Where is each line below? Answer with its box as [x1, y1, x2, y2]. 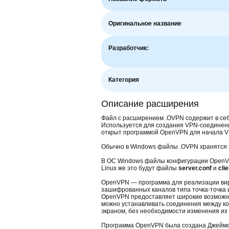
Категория [108, 76, 139, 83]
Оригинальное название [108, 20, 181, 27]
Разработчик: [108, 44, 149, 52]
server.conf [178, 165, 212, 172]
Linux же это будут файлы [101, 165, 178, 172]
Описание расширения [101, 99, 199, 109]
